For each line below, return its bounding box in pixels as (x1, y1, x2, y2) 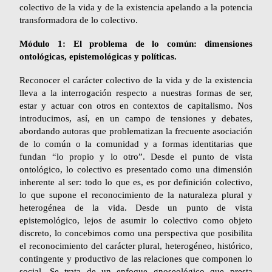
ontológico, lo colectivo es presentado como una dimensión (19, 164, 253, 174)
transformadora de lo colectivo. (19, 15, 138, 25)
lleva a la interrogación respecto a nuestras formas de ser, (19, 87, 253, 98)
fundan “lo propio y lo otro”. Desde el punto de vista (19, 151, 253, 161)
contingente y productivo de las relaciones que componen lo (19, 253, 253, 263)
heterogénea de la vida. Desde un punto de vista (19, 202, 253, 212)
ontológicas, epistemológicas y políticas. (19, 51, 177, 61)
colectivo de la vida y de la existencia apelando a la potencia (19, 2, 253, 12)
